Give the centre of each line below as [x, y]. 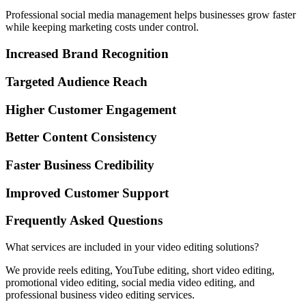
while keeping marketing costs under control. [102, 27]
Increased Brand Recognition [87, 54]
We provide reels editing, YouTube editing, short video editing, [140, 270]
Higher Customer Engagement [91, 109]
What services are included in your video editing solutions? [132, 247]
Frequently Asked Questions [84, 221]
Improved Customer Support [87, 193]
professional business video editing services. [100, 295]
